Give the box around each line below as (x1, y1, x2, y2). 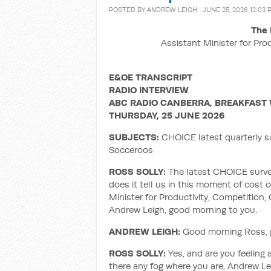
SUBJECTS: (109, 131, 162, 143)
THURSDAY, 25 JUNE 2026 (109, 109, 224, 121)
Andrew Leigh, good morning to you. (109, 204, 260, 215)
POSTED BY (109, 5, 147, 14)
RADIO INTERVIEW (109, 84, 189, 96)
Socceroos (109, 144, 153, 155)
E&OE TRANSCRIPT (109, 71, 192, 83)
